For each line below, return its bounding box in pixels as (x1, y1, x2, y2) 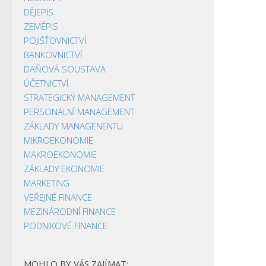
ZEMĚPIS (24, 20, 58, 32)
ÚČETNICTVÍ (24, 77, 68, 89)
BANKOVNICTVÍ (24, 48, 82, 61)
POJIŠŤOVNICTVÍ (24, 34, 86, 46)
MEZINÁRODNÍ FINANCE (24, 205, 116, 217)
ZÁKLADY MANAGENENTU (24, 119, 123, 132)
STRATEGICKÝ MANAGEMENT (24, 91, 135, 103)
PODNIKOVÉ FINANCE (24, 219, 107, 232)
